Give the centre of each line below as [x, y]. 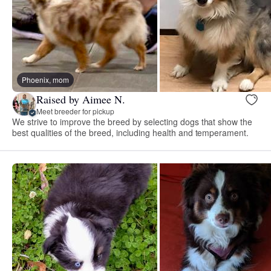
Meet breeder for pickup [75, 111]
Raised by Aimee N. [81, 99]
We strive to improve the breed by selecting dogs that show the [132, 122]
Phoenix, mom [45, 80]
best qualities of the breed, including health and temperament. [131, 133]
